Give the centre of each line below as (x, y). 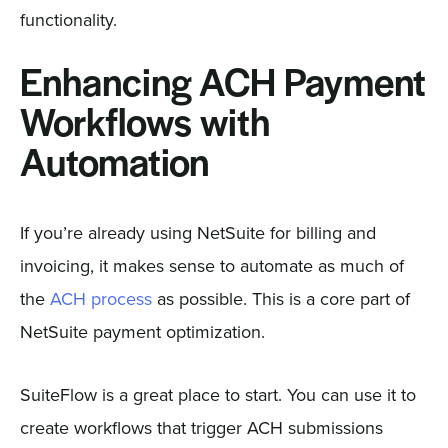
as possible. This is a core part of (280, 298)
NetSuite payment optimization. (142, 331)
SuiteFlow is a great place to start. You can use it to (217, 394)
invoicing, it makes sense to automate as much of (211, 265)
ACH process (100, 298)
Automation (114, 165)
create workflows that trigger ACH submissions (201, 427)
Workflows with (144, 125)
